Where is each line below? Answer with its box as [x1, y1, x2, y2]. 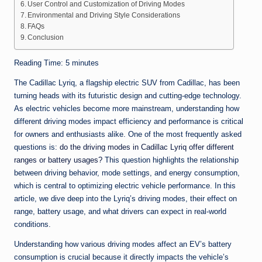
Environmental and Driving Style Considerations [27, 11, 181, 19]
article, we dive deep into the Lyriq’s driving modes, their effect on [14, 194, 237, 204]
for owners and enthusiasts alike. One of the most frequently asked [14, 130, 242, 139]
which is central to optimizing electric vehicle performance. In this [14, 181, 236, 191]
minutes [72, 58, 99, 68]
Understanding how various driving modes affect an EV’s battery [14, 240, 232, 249]
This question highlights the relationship [102, 156, 239, 165]
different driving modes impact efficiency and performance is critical [14, 117, 243, 126]
